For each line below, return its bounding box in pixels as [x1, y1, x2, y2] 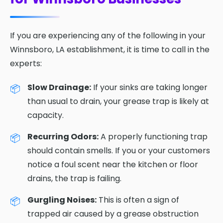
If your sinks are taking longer [91, 81, 208, 93]
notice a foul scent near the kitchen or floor [27, 158, 198, 170]
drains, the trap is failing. [27, 172, 121, 184]
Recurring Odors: [27, 130, 99, 142]
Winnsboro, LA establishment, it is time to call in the [10, 43, 210, 55]
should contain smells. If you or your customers [27, 144, 210, 156]
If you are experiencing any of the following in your [10, 29, 206, 41]
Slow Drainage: [27, 81, 91, 93]
